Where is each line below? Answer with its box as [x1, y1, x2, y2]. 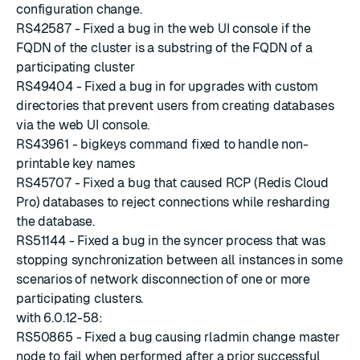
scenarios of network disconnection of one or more [16, 272, 311, 287]
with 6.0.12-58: [16, 310, 103, 325]
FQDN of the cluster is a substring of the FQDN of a [16, 40, 313, 55]
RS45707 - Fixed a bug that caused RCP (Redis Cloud [16, 175, 329, 190]
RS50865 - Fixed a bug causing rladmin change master [16, 329, 340, 345]
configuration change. [16, 2, 142, 17]
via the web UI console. [16, 117, 150, 133]
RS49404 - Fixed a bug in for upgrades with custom [16, 79, 319, 94]
